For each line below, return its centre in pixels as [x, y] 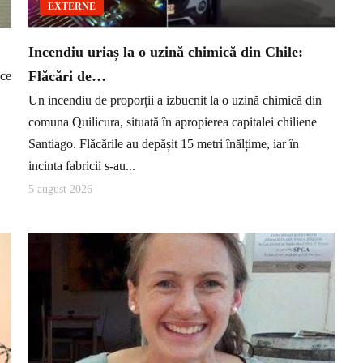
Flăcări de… [67, 76]
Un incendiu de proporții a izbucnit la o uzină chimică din [175, 100]
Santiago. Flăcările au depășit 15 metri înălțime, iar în [164, 144]
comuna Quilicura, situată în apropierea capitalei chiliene [173, 122]
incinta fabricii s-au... [82, 166]
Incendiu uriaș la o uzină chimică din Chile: [166, 51]
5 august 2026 [60, 189]
